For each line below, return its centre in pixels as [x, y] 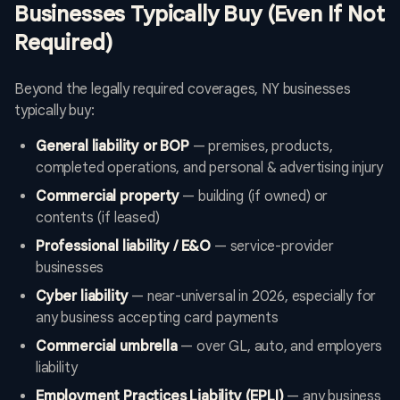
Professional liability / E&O [124, 247]
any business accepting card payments [157, 318]
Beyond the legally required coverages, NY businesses [183, 90]
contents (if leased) [98, 218]
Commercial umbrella [107, 347]
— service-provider [272, 247]
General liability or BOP [112, 147]
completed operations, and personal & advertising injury [210, 168]
